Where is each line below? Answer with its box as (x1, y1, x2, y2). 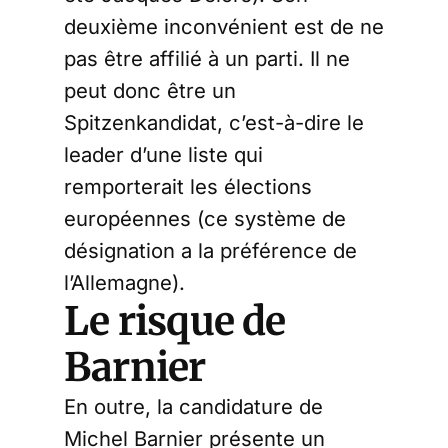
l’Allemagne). (64, 270, 185, 295)
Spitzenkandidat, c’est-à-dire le (64, 110, 364, 135)
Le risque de (64, 297, 286, 346)
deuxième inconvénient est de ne (64, 14, 384, 39)
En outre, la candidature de (64, 394, 323, 419)
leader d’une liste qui (64, 142, 263, 167)
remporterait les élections (64, 174, 312, 199)
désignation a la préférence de (64, 238, 357, 263)
